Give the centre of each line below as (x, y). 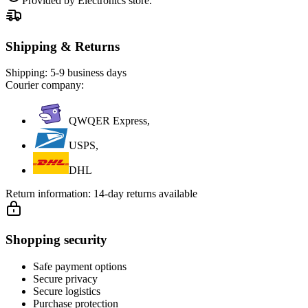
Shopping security (56, 240)
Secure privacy (65, 278)
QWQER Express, (109, 121)
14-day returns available (145, 194)
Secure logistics (67, 291)
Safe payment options (80, 266)
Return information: (49, 194)
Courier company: (45, 85)
